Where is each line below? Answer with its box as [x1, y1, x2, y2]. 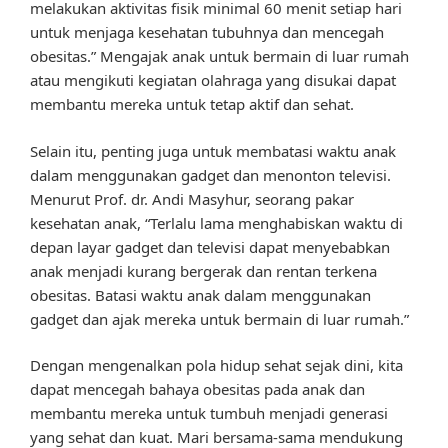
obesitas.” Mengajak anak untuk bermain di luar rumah [30, 46, 409, 67]
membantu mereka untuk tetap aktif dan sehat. [30, 94, 354, 115]
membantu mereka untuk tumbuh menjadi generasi [30, 403, 388, 424]
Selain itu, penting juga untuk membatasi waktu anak [30, 140, 396, 161]
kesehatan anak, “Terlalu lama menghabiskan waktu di [30, 212, 403, 233]
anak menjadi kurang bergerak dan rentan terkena [30, 260, 377, 281]
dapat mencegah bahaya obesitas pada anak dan [30, 379, 365, 400]
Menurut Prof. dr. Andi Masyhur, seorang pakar [30, 188, 354, 209]
